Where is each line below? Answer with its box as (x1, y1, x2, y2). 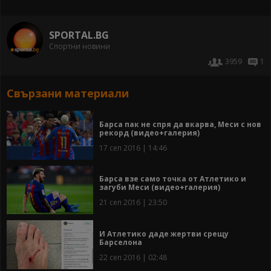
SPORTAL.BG (49, 28, 109, 42)
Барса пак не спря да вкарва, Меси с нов (99, 119, 261, 129)
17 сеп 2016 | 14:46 (99, 142, 167, 153)
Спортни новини (49, 41, 110, 51)
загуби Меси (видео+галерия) (99, 182, 220, 193)
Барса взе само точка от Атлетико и (99, 174, 246, 184)
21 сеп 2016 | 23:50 (99, 197, 167, 208)
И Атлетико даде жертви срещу (99, 228, 229, 239)
